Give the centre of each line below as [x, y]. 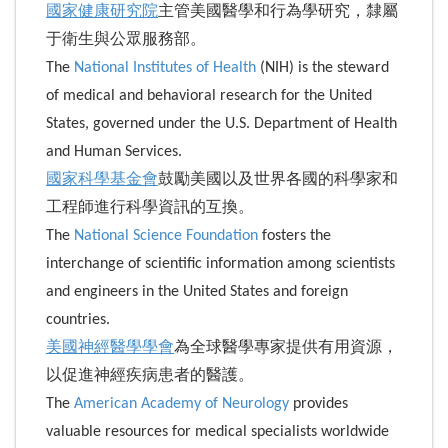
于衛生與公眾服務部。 [126, 39]
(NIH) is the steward [322, 67]
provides [318, 403]
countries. [78, 319]
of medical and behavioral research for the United [209, 95]
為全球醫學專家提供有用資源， [286, 347]
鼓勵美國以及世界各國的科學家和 [278, 179]
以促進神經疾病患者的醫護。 [150, 375]
